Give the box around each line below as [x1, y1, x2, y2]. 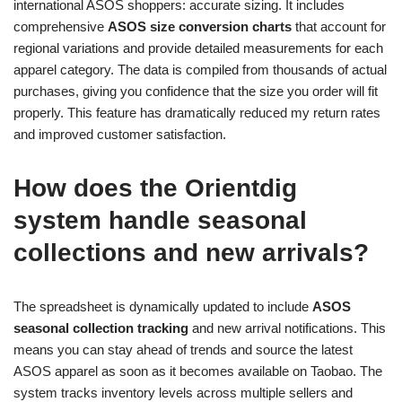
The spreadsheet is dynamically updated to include [13, 299, 312, 314]
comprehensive [13, 19, 108, 34]
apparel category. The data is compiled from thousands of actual [13, 62, 387, 77]
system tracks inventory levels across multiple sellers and [13, 385, 353, 400]
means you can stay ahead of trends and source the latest [13, 342, 353, 357]
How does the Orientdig [13, 174, 297, 202]
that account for [292, 19, 386, 34]
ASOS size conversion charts [108, 19, 292, 34]
